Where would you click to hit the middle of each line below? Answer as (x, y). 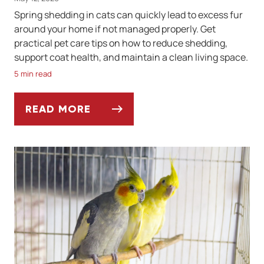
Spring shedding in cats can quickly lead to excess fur (128, 15)
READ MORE (58, 109)
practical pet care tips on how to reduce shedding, (121, 43)
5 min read (33, 74)
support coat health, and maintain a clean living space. (131, 57)
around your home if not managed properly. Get (115, 29)
